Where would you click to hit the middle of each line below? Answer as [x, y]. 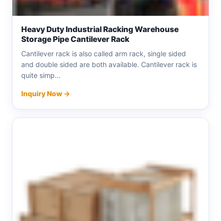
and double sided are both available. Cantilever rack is [109, 64]
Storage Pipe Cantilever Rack [75, 39]
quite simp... [41, 75]
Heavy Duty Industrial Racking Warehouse [100, 29]
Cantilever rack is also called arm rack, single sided [104, 53]
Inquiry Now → [46, 93]
